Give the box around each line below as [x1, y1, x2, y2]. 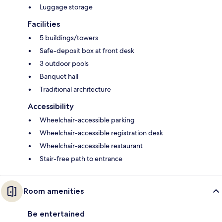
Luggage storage [40, 2, 93, 12]
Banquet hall [40, 72, 78, 81]
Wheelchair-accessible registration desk [40, 128, 163, 138]
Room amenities [24, 186, 84, 196]
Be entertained [28, 209, 85, 219]
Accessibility [28, 102, 74, 111]
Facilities [28, 19, 60, 29]
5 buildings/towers [40, 33, 98, 43]
